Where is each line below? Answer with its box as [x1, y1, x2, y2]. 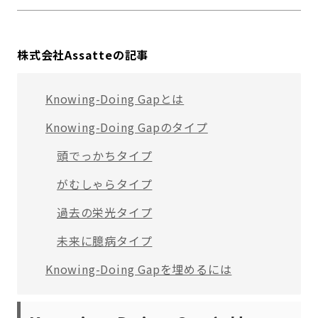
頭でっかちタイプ [57, 147, 153, 164]
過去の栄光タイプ [57, 204, 153, 221]
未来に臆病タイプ [57, 232, 153, 249]
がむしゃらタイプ [57, 175, 153, 192]
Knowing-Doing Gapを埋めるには [45, 261, 232, 278]
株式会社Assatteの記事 [17, 46, 149, 63]
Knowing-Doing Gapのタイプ [45, 119, 208, 136]
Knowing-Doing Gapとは [45, 90, 185, 107]
